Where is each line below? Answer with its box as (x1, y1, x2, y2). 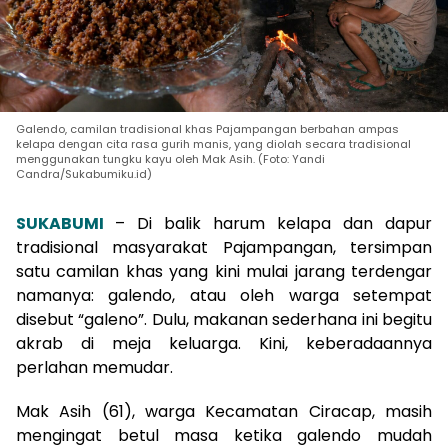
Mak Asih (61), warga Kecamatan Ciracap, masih (16, 399, 432, 423)
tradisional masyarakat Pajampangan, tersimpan (16, 235, 432, 259)
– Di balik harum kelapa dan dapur (115, 211, 432, 235)
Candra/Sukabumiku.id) (16, 165, 152, 182)
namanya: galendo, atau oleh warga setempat (16, 283, 432, 307)
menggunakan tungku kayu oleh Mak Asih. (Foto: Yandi (16, 150, 325, 167)
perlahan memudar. (16, 355, 173, 379)
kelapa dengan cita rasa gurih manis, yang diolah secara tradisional (16, 135, 411, 152)
